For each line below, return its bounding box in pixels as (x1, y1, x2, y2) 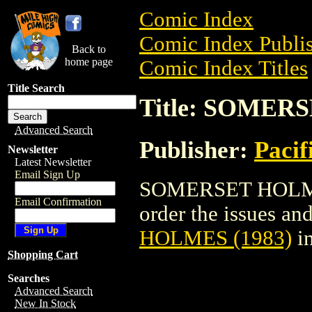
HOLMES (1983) (139, 226, 292, 250)
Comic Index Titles (139, 56, 308, 80)
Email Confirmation (15, 196, 102, 208)
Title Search (8, 82, 65, 94)
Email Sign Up (15, 169, 80, 180)
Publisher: (139, 136, 254, 163)
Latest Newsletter (15, 156, 91, 168)
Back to (72, 43, 106, 55)
